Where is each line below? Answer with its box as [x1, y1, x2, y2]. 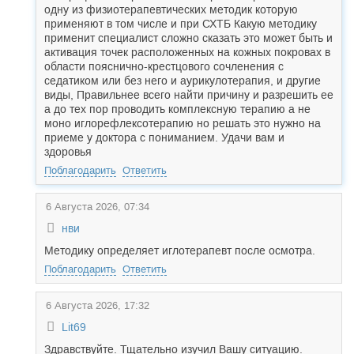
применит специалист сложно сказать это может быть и [44, 32, 333, 44]
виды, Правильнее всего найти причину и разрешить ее [44, 88, 333, 101]
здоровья [44, 145, 92, 158]
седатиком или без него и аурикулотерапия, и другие [44, 74, 321, 87]
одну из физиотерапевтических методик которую [44, 3, 298, 16]
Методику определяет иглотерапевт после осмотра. [44, 244, 315, 257]
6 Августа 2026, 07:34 [46, 201, 149, 213]
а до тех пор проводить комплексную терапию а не [44, 103, 311, 115]
